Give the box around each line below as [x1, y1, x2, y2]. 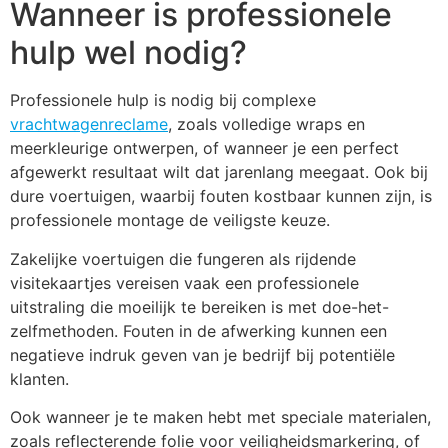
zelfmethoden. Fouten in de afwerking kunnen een [10, 320, 387, 341]
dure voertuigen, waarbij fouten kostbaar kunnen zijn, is [10, 186, 432, 207]
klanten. [10, 368, 69, 389]
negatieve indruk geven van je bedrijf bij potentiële [10, 344, 395, 365]
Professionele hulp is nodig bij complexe [10, 90, 316, 111]
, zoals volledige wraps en [168, 114, 365, 135]
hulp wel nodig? [10, 33, 247, 73]
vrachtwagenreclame [10, 114, 168, 135]
